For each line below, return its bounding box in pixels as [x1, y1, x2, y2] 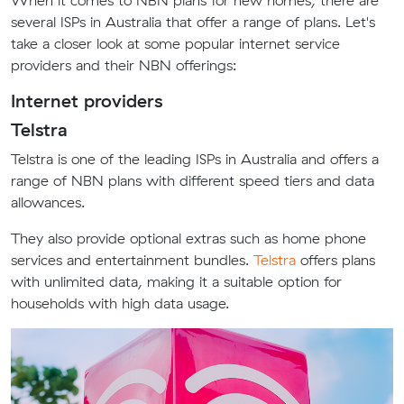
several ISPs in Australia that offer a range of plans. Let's [11, 13, 375, 31]
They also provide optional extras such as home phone [11, 229, 366, 247]
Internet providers [11, 89, 162, 112]
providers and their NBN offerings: [11, 56, 236, 74]
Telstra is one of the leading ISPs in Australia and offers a [11, 150, 379, 168]
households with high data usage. [11, 294, 229, 312]
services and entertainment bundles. [11, 251, 253, 269]
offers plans [296, 251, 375, 269]
